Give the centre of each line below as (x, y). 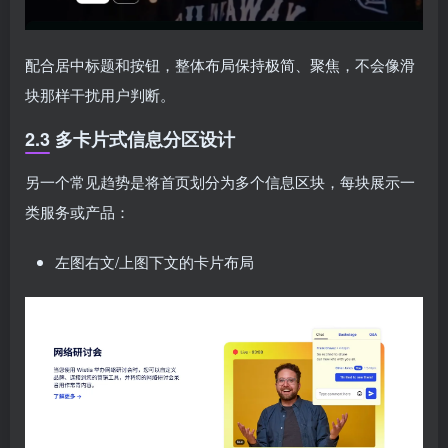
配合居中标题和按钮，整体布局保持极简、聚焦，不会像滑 (220, 64)
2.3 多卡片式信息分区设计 (130, 139)
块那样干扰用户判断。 (100, 94)
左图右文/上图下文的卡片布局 (154, 261)
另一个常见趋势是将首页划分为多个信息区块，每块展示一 (220, 181)
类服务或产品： (77, 211)
